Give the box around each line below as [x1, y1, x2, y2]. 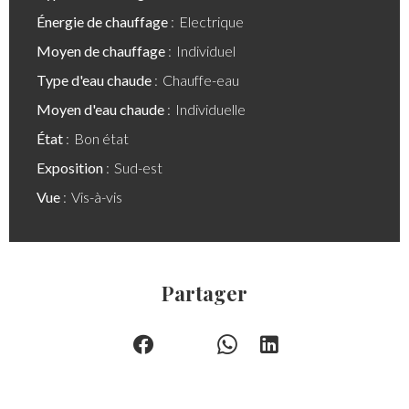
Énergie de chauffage [37, 13, 171, 30]
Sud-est [114, 159, 163, 176]
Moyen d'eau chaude [37, 100, 167, 118]
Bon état [74, 130, 129, 147]
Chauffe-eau [163, 71, 239, 89]
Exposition [37, 159, 106, 176]
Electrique [179, 13, 244, 30]
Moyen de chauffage [37, 42, 168, 59]
